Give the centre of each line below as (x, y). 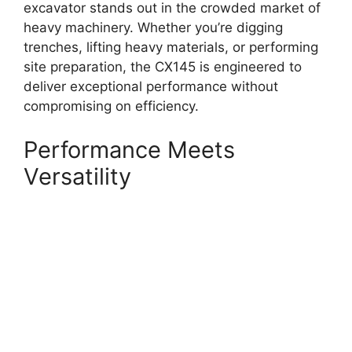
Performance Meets (129, 149)
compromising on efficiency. (111, 106)
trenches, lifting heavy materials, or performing (171, 48)
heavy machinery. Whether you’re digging (153, 28)
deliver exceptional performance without (151, 87)
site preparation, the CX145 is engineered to (163, 67)
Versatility (77, 176)
